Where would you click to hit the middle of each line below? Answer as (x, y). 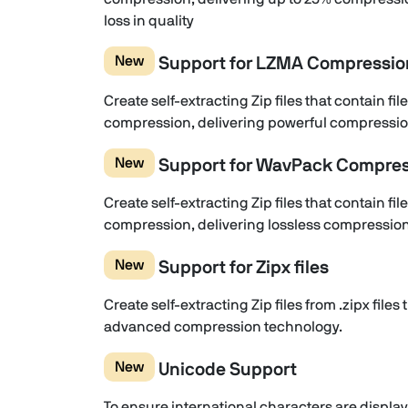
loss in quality (149, 21)
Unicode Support (226, 370)
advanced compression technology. (223, 327)
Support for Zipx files (242, 268)
